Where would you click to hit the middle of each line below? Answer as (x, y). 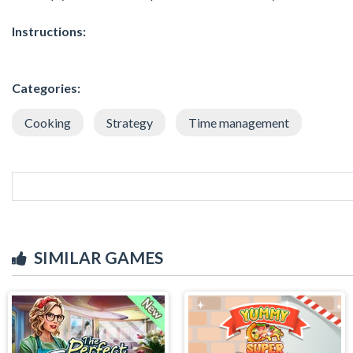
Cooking (48, 122)
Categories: (46, 87)
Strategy (130, 122)
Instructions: (49, 31)
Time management (239, 122)
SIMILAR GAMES (98, 257)
